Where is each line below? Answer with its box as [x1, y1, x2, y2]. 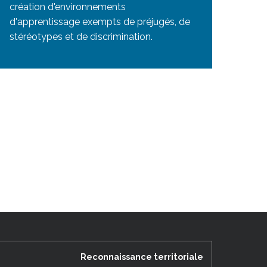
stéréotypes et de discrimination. [9, 30, 153, 42]
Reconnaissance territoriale [80, 251, 203, 262]
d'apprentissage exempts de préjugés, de [9, 15, 190, 27]
